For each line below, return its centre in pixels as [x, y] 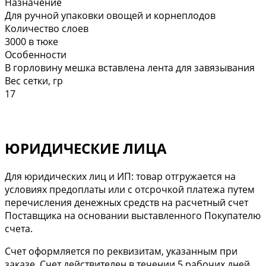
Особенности [36, 54]
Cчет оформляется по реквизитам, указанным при [121, 251]
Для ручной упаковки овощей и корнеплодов [110, 15]
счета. [19, 228]
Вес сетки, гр [34, 80]
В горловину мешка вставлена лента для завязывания [130, 67]
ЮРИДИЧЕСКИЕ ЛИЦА [86, 148]
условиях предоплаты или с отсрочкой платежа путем [130, 189]
